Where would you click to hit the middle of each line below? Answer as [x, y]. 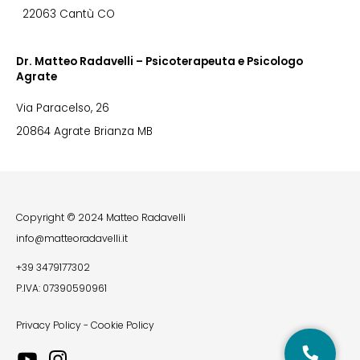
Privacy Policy [49, 325]
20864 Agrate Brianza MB [84, 131]
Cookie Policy [123, 325]
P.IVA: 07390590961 [61, 288]
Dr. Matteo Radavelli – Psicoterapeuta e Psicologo [160, 61]
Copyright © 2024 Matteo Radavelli [101, 217]
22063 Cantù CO [65, 14]
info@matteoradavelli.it [72, 238]
